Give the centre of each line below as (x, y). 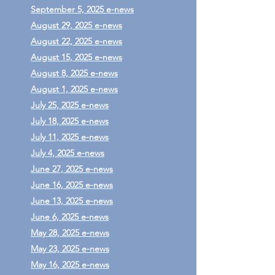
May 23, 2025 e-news (70, 249)
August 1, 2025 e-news (74, 89)
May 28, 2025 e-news (70, 233)
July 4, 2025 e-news (68, 153)
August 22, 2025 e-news (76, 41)
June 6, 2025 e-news (70, 217)
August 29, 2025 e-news (76, 25)
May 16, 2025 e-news (70, 265)
